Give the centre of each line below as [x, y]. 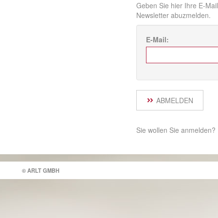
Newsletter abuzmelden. [173, 15]
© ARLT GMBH [41, 170]
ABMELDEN [175, 100]
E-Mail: [157, 39]
